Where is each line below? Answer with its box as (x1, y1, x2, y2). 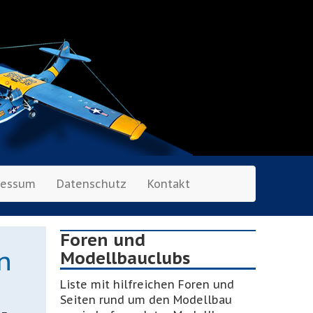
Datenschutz (57, 177, 126, 191)
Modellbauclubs (60, 247, 190, 269)
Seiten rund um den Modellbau (60, 293, 232, 307)
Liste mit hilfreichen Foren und (60, 277, 234, 291)
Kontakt (147, 177, 190, 191)
